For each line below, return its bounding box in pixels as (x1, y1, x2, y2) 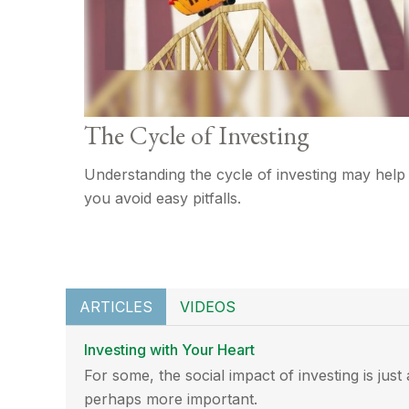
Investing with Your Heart (84, 341, 255, 360)
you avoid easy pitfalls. (84, 189, 241, 208)
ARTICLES (79, 298, 152, 317)
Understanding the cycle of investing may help (84, 165, 405, 184)
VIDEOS (180, 298, 236, 317)
